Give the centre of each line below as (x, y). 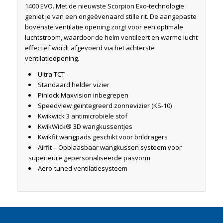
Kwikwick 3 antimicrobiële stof (82, 116)
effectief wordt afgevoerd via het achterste (90, 48)
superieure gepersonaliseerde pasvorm (89, 158)
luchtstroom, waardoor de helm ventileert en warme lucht (111, 37)
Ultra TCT (51, 74)
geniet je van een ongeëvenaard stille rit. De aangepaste (111, 16)
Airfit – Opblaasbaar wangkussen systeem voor (110, 147)
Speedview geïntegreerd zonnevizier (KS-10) (105, 105)
